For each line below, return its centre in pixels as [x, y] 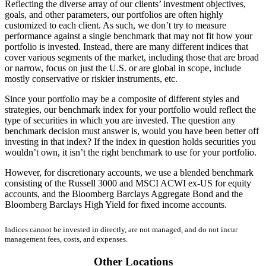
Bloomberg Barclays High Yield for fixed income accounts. [116, 204]
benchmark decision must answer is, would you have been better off [132, 131]
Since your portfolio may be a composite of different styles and [122, 99]
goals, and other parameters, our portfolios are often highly [114, 14]
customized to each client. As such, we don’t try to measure [115, 25]
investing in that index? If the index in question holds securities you [130, 141]
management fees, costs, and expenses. [66, 239]
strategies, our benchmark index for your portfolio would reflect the [130, 109]
